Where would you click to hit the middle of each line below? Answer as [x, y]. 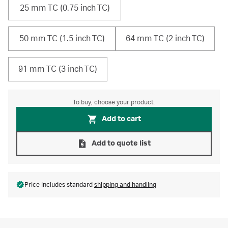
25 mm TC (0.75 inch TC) [65, 8]
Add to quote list [121, 144]
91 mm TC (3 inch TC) [58, 69]
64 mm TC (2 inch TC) [165, 39]
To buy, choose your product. [114, 102]
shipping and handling [125, 185]
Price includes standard [59, 185]
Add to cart [121, 119]
